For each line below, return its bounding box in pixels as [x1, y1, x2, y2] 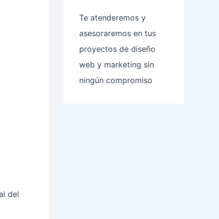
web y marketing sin [79, 60, 154, 70]
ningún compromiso [79, 75, 153, 86]
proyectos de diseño [79, 44, 155, 54]
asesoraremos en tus [79, 28, 156, 39]
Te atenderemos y [79, 13, 146, 23]
